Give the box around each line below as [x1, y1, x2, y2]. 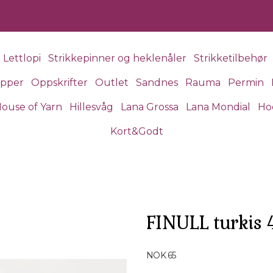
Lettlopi [2, 52, 41, 64]
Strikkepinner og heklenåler [48, 52, 186, 64]
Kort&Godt [110, 126, 163, 137]
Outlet [94, 77, 129, 88]
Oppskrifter [30, 77, 88, 88]
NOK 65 [146, 250, 176, 261]
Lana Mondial [186, 101, 250, 113]
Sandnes [135, 77, 178, 88]
